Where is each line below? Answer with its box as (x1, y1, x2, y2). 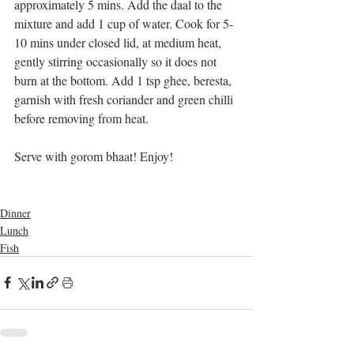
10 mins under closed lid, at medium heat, (14, 33, 224, 51)
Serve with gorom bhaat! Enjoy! (14, 147, 173, 164)
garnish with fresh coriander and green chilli (14, 90, 236, 107)
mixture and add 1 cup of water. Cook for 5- (14, 14, 233, 32)
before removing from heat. (14, 109, 149, 126)
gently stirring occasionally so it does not (14, 52, 220, 70)
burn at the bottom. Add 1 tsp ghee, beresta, (14, 71, 235, 88)
